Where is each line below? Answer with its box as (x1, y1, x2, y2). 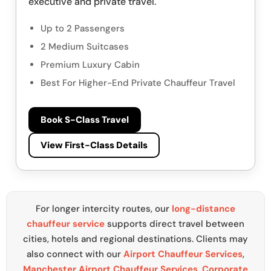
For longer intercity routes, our (36, 203, 172, 215)
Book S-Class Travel (41, 114, 129, 126)
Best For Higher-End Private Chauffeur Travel (41, 77, 235, 90)
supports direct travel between (105, 218, 244, 230)
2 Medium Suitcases (41, 41, 129, 53)
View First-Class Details (41, 139, 148, 152)
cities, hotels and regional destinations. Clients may (23, 233, 248, 246)
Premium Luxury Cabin (41, 59, 140, 71)
